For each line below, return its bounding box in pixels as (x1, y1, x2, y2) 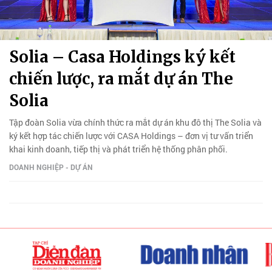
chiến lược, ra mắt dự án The (9, 68, 233, 89)
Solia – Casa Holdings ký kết (9, 46, 236, 67)
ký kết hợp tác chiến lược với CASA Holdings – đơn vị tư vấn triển (9, 129, 253, 141)
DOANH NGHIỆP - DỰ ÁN (9, 161, 93, 172)
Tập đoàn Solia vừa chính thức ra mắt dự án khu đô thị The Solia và (9, 116, 262, 128)
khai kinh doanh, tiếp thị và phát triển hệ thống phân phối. (9, 143, 228, 155)
